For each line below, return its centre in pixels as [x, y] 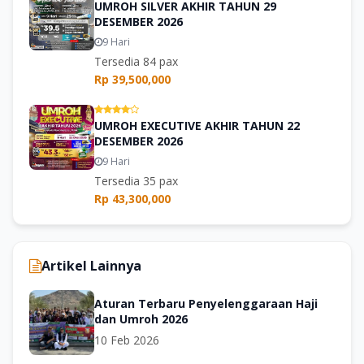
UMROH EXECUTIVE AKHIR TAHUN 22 [197, 126]
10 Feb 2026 [127, 340]
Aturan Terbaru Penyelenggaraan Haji [206, 304]
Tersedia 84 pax [136, 62]
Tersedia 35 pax [136, 181]
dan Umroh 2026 [141, 319]
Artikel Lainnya [91, 266]
